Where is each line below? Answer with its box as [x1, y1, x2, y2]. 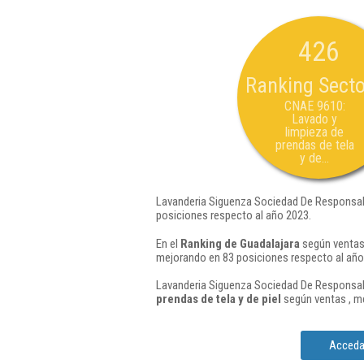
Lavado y [292, 111, 337, 127]
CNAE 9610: [284, 98, 345, 114]
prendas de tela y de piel [156, 292, 281, 306]
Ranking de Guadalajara [180, 236, 300, 251]
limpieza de [285, 124, 344, 140]
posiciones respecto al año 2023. [156, 208, 311, 223]
